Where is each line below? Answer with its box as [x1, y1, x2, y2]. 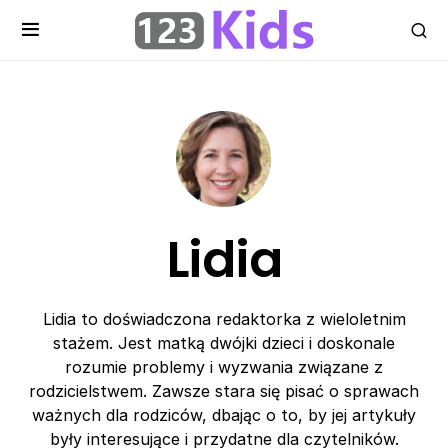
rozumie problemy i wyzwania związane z [65, 357, 383, 377]
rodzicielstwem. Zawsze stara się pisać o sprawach [29, 381, 419, 401]
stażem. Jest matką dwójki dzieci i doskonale [53, 333, 395, 353]
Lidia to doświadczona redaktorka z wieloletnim [42, 309, 406, 329]
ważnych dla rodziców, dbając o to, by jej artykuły [32, 405, 416, 425]
